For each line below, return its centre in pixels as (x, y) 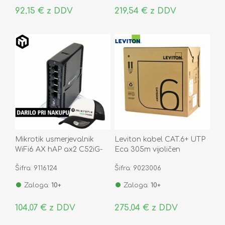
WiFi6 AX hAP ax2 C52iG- (59, 149)
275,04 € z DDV (146, 208)
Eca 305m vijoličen (147, 149)
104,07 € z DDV (45, 208)
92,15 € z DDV (44, 11)
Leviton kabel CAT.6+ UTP (160, 139)
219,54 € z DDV (145, 11)
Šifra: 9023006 (138, 168)
